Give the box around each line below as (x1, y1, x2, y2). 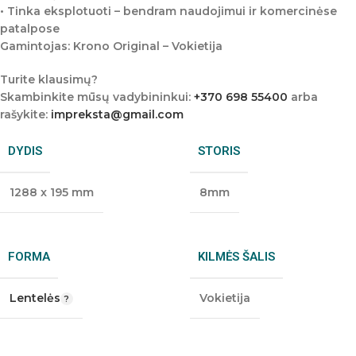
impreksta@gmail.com (51, 107, 184, 122)
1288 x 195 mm (10, 185, 94, 199)
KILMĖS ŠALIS (198, 250, 275, 264)
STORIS (198, 144, 240, 158)
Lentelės (10, 291, 60, 305)
